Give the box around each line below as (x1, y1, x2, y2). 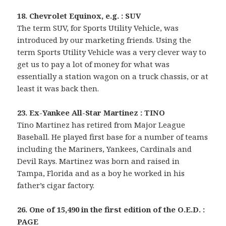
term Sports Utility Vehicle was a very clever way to (17, 46, 207, 57)
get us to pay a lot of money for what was (17, 59, 170, 69)
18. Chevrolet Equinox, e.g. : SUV (17, 10, 141, 21)
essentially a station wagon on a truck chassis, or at (17, 71, 209, 81)
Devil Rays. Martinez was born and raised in (17, 155, 180, 166)
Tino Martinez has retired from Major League (17, 119, 186, 130)
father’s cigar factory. (17, 180, 95, 190)
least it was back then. (17, 83, 99, 93)
